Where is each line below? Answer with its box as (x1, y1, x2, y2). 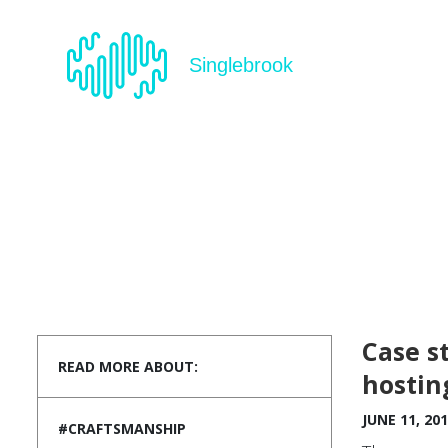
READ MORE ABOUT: (58, 356, 198, 376)
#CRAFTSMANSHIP (58, 418, 186, 438)
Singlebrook (189, 54, 293, 77)
